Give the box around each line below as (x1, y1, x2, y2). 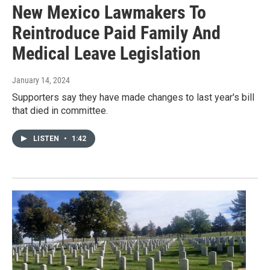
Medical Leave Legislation (12, 43, 201, 64)
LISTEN (33, 134, 61, 143)
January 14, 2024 (12, 75, 70, 86)
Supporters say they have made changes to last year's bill (12, 92, 254, 104)
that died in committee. (12, 105, 108, 117)
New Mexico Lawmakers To (12, 2, 206, 24)
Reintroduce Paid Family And (12, 22, 221, 44)
